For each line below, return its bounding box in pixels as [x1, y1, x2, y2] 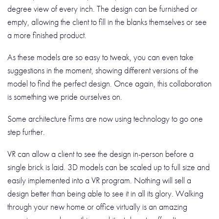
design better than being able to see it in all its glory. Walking [7, 187, 203, 199]
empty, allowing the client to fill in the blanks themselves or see [7, 16, 207, 27]
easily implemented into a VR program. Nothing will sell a [7, 174, 191, 186]
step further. [7, 126, 47, 137]
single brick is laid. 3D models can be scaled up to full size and [7, 161, 210, 173]
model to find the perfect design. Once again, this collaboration [7, 77, 212, 89]
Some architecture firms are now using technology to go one [7, 112, 203, 124]
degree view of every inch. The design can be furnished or [7, 2, 197, 14]
